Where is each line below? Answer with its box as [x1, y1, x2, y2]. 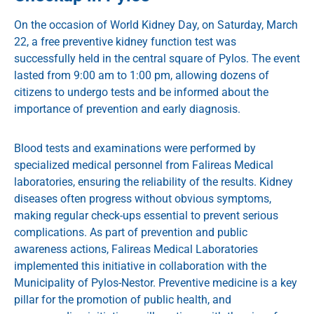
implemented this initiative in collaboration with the [14, 259, 266, 273]
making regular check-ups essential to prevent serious [14, 208, 278, 222]
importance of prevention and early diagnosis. [14, 102, 240, 116]
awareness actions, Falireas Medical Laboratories [14, 242, 258, 256]
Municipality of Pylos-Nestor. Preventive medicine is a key [14, 275, 297, 289]
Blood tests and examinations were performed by [14, 141, 256, 155]
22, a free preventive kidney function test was [14, 34, 236, 48]
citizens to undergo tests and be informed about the [14, 85, 268, 99]
